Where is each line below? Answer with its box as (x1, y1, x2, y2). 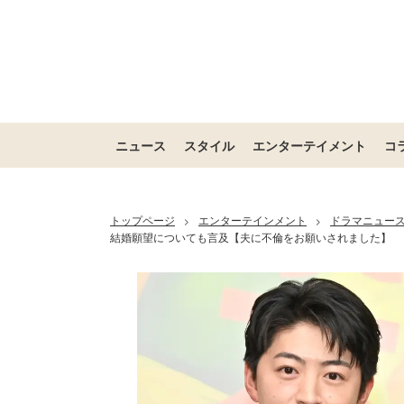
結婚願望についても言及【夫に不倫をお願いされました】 (110, 229, 391, 244)
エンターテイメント (252, 136, 366, 154)
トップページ (110, 212, 175, 227)
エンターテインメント (198, 212, 307, 227)
